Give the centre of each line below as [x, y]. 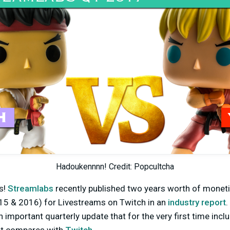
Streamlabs [31, 188]
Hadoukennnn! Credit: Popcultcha [115, 167]
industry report [197, 202]
